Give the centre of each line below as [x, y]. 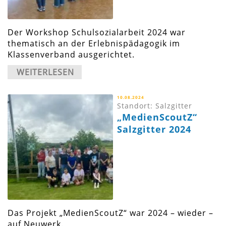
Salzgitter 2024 [154, 129]
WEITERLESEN [45, 72]
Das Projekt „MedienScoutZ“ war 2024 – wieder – [110, 213]
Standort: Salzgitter [155, 106]
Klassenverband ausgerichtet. [71, 55]
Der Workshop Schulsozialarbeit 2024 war [97, 33]
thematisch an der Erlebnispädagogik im [94, 44]
